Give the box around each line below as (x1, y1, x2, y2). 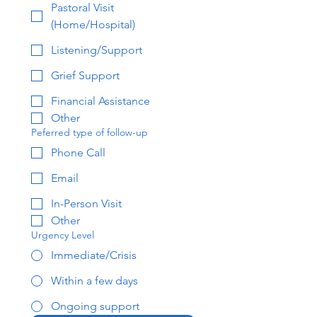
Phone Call (51, 146, 105, 159)
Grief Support (51, 69, 120, 82)
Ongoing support (51, 299, 139, 313)
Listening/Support (51, 43, 142, 57)
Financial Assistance (51, 94, 150, 108)
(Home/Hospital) (51, 18, 135, 31)
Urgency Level (31, 229, 94, 241)
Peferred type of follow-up (31, 126, 148, 139)
